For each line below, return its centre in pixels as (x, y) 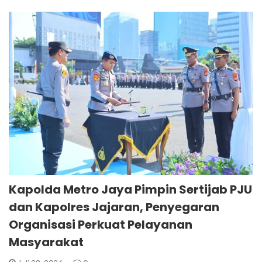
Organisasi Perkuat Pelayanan (101, 224)
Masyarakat (46, 242)
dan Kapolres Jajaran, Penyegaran (114, 207)
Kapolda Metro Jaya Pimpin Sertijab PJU (130, 189)
